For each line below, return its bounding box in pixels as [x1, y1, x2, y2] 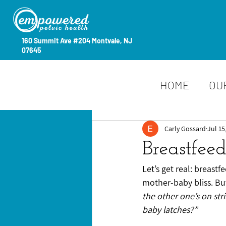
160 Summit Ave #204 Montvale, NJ [22, 36, 132, 45]
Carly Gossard [164, 124, 206, 133]
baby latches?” [142, 204, 197, 215]
